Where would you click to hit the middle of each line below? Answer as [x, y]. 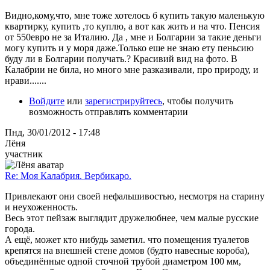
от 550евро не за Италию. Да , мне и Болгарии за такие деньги [133, 37]
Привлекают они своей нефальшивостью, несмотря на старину [135, 196]
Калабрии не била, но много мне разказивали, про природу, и [132, 69]
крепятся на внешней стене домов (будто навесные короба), [127, 250]
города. [20, 228]
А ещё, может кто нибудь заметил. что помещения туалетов [127, 239]
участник [24, 154]
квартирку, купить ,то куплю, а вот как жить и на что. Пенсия [132, 26]
